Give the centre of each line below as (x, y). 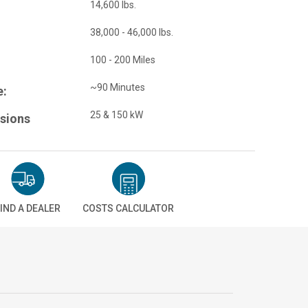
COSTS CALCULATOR (129, 208)
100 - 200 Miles (122, 60)
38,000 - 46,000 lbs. (131, 32)
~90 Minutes (118, 87)
